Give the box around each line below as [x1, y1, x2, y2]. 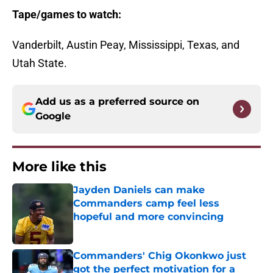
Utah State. [12, 57, 67, 70]
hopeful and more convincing [73, 211, 224, 223]
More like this [12, 158, 107, 175]
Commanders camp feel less [73, 197, 219, 210]
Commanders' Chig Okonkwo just [73, 250, 246, 262]
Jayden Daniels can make [73, 184, 205, 196]
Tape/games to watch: [12, 8, 121, 21]
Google [35, 110, 71, 122]
